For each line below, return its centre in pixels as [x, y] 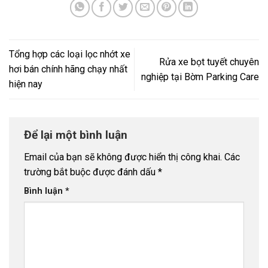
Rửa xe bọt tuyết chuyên [209, 62]
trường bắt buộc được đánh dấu [91, 172]
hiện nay [26, 84]
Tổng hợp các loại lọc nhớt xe [70, 54]
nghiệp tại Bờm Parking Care [200, 77]
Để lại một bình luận [77, 135]
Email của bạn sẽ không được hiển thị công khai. [123, 157]
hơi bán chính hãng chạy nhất [68, 69]
